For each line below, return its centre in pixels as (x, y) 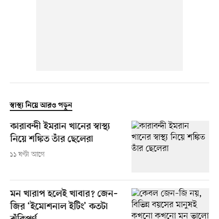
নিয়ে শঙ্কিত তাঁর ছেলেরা (52, 140)
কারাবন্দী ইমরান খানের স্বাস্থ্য (60, 127)
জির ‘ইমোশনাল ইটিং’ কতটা (59, 207)
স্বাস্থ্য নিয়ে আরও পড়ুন (41, 106)
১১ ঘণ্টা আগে (27, 155)
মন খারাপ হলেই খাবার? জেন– (64, 195)
